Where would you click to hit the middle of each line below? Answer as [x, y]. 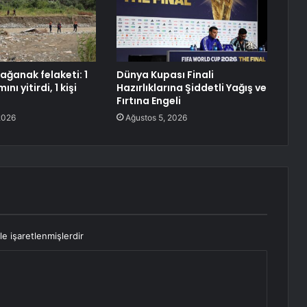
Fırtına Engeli [148, 101]
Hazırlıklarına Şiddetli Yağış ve [191, 88]
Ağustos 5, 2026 [156, 118]
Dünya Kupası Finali [165, 75]
